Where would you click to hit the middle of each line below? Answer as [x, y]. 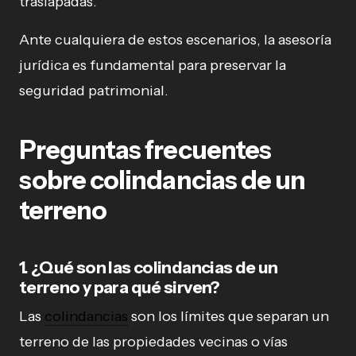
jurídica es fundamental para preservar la [153, 65]
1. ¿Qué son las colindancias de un [149, 267]
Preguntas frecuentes [145, 149]
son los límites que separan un [228, 316]
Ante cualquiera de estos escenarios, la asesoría [175, 39]
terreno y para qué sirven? [120, 287]
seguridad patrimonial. [94, 90]
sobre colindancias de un [162, 180]
